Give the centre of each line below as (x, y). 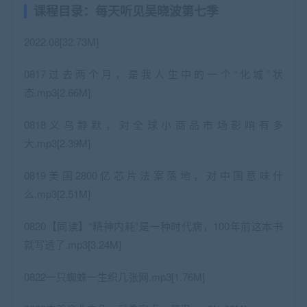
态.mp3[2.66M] (57, 92)
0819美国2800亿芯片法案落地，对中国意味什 (153, 175)
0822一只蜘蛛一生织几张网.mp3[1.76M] (114, 276)
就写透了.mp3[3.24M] (73, 244)
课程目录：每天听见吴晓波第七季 (126, 11)
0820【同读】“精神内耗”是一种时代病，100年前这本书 (153, 225)
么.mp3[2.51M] (57, 193)
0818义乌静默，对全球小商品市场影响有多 (153, 124)
